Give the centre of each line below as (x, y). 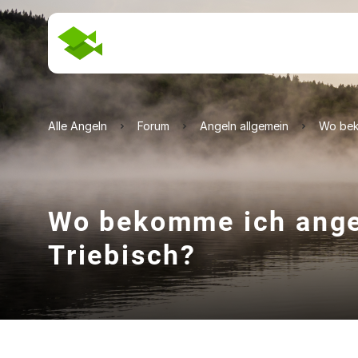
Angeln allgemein (244, 126)
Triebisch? (122, 255)
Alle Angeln (78, 126)
